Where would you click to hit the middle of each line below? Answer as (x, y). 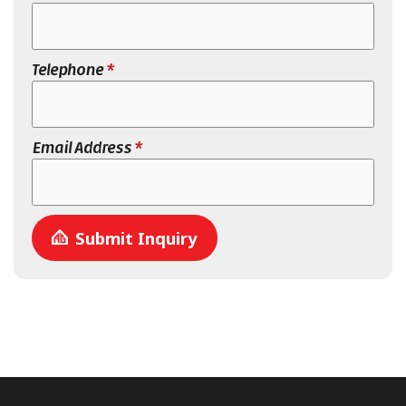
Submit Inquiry (136, 238)
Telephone (69, 70)
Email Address (83, 148)
